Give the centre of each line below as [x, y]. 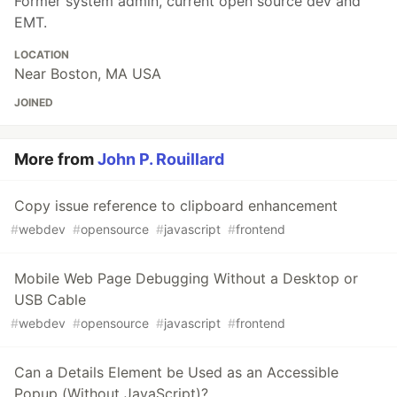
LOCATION [42, 55]
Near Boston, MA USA [88, 74]
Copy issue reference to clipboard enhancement [176, 206]
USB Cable [50, 300]
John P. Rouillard [161, 160]
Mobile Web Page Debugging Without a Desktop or [186, 279]
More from [56, 160]
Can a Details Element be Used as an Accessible [176, 373]
